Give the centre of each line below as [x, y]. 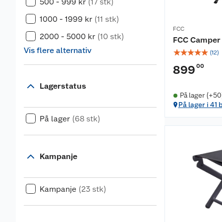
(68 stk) [86, 119]
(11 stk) [107, 19]
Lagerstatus [63, 86]
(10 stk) [111, 37]
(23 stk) [92, 189]
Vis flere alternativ [58, 51]
